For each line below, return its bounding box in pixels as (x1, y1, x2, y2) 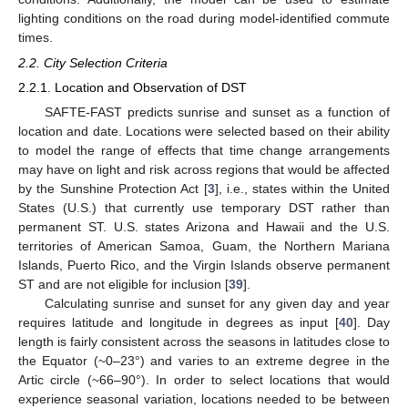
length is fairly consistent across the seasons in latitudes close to (18, 334, 390, 350)
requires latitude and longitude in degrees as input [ (18, 315, 339, 331)
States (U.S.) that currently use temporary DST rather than (18, 200, 390, 216)
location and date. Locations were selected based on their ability (18, 124, 390, 139)
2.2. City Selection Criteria (18, 56, 168, 71)
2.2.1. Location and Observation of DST (18, 80, 247, 96)
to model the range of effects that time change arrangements (18, 143, 390, 158)
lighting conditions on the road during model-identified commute (18, 11, 390, 25)
